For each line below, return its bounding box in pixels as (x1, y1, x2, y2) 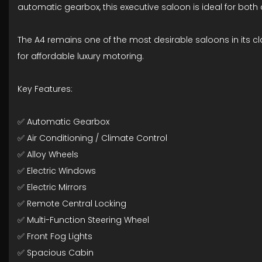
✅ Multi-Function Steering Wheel (18, 214, 149, 226)
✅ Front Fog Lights (18, 230, 92, 242)
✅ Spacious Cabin (18, 247, 94, 258)
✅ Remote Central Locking (18, 198, 126, 209)
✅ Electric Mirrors (18, 181, 87, 193)
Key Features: (18, 83, 73, 95)
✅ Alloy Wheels (18, 149, 78, 160)
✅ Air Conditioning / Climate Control (18, 132, 167, 144)
